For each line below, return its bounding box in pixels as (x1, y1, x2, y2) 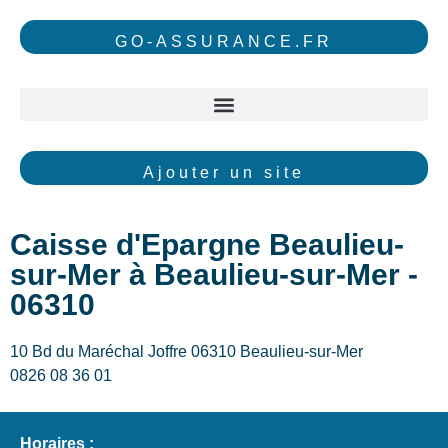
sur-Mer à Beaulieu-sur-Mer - (10, 257, 418, 291)
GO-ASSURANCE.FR (115, 33, 333, 50)
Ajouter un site (143, 164, 305, 182)
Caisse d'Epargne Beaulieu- (10, 227, 404, 261)
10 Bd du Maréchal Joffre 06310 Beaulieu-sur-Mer (10, 342, 367, 360)
